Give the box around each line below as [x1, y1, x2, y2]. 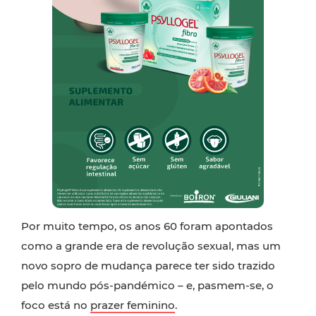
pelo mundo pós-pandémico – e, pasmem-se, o [21, 279, 274, 292]
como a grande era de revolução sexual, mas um [21, 239, 281, 253]
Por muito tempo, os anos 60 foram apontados [21, 219, 273, 233]
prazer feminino [90, 298, 175, 312]
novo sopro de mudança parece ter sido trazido [21, 259, 275, 272]
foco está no [21, 298, 90, 312]
